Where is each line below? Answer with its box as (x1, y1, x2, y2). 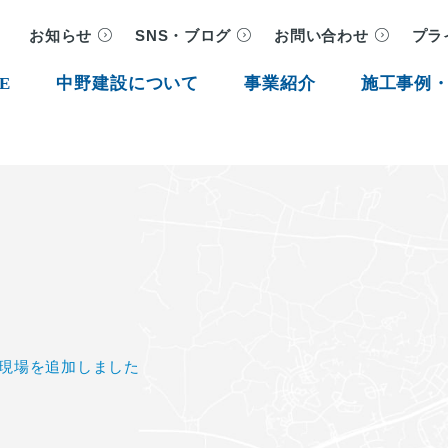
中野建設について (56, 73, 200, 93)
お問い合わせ (274, 28, 369, 44)
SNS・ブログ (135, 28, 232, 44)
